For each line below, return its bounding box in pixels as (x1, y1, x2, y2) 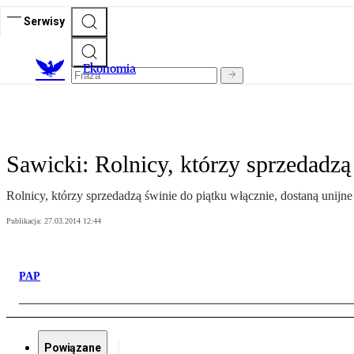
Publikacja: (6, 217, 44, 226)
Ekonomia (83, 61, 136, 77)
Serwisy (24, 14, 65, 28)
